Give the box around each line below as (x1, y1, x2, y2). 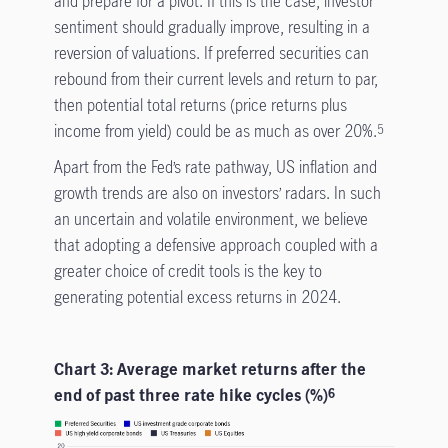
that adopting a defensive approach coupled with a (53, 234, 378, 257)
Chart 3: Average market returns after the (53, 358, 366, 381)
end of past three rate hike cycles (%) (53, 384, 328, 407)
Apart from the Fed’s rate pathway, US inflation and (53, 156, 377, 179)
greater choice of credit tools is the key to (53, 260, 322, 283)
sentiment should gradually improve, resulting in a (53, 16, 370, 39)
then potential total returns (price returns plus (53, 94, 347, 117)
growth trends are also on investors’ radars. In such (53, 182, 381, 205)
